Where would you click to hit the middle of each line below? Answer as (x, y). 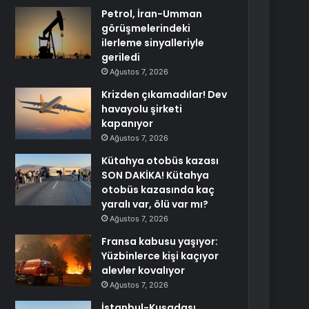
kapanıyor (128, 123)
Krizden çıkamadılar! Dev (165, 94)
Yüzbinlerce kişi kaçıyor (160, 256)
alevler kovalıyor (143, 270)
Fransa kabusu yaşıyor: (160, 241)
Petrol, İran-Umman (152, 14)
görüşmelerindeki (146, 28)
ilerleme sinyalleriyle (153, 43)
